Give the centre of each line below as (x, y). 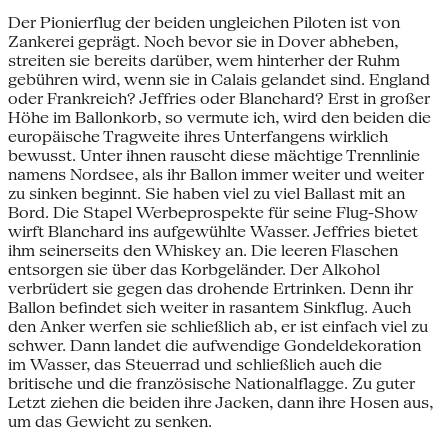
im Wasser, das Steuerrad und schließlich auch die (195, 364)
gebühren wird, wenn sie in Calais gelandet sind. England (219, 79)
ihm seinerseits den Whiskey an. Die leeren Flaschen (203, 250)
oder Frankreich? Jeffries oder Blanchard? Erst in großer (219, 98)
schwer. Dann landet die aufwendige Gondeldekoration (214, 345)
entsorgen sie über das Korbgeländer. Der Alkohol (194, 269)
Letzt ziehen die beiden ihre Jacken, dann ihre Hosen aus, (220, 402)
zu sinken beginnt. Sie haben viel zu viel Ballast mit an (206, 193)
